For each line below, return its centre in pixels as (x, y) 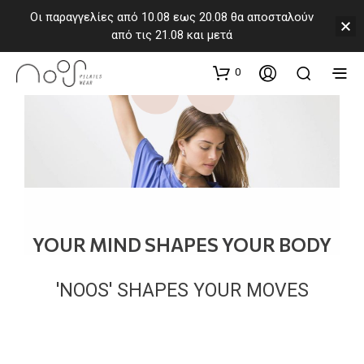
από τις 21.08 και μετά (172, 35)
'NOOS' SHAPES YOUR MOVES (182, 290)
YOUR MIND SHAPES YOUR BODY (182, 244)
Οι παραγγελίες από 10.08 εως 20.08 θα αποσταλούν (172, 17)
